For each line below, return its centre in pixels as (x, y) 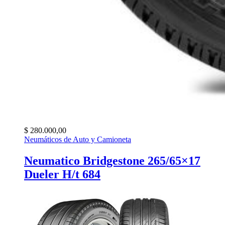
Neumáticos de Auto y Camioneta (78, 140)
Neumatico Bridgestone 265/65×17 (112, 161)
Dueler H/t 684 (62, 175)
